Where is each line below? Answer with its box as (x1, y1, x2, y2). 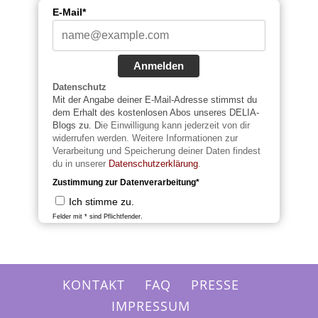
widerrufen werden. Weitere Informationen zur (52, 132, 238, 143)
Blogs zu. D (52, 119, 101, 131)
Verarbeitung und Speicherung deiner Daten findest (52, 145, 261, 156)
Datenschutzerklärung (108, 158, 198, 169)
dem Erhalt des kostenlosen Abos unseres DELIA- (52, 106, 259, 118)
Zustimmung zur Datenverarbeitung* (52, 177, 199, 187)
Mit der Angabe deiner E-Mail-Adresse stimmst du (52, 94, 257, 105)
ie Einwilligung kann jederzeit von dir (100, 119, 250, 131)
